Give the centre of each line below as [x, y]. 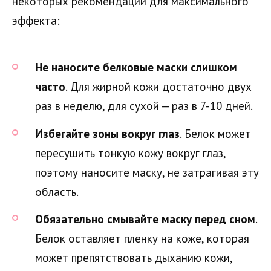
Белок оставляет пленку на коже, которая [142, 238]
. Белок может [215, 133]
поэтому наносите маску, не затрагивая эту [147, 172]
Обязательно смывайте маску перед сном [145, 219]
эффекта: [36, 20]
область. [57, 191]
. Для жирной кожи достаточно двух [158, 87]
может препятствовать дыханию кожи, [134, 257]
